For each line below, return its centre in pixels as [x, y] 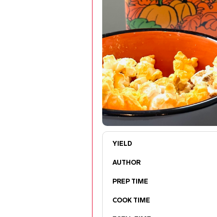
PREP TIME [131, 182]
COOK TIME [132, 201]
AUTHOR [127, 163]
